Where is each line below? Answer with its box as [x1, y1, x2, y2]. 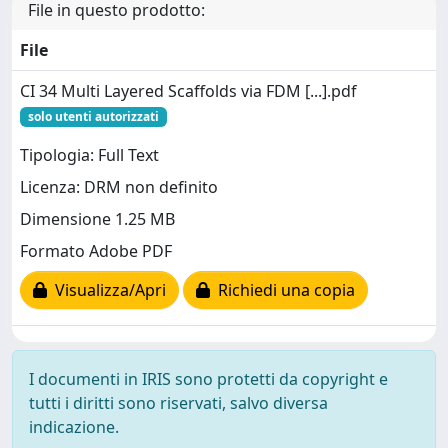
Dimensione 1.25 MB [20, 208, 175, 231]
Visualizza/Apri [47, 279, 166, 302]
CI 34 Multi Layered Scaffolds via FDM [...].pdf [20, 79, 357, 102]
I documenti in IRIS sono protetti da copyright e [29, 367, 388, 390]
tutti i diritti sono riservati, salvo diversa [29, 391, 328, 414]
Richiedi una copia [210, 279, 355, 302]
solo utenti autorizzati [27, 107, 159, 125]
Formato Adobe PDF [20, 240, 172, 263]
